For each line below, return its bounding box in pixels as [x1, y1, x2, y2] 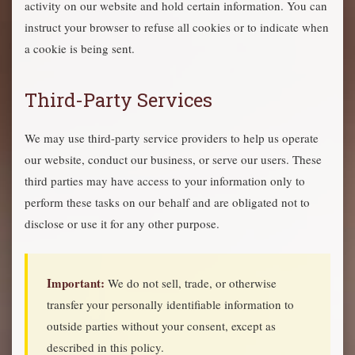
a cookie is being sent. [25, 40, 135, 56]
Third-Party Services [25, 87, 212, 113]
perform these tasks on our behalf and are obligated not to [25, 194, 310, 210]
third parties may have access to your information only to [25, 173, 305, 189]
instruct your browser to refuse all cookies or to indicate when [25, 19, 329, 35]
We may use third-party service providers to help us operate [25, 130, 319, 146]
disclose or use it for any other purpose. [25, 216, 219, 231]
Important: [47, 274, 105, 292]
